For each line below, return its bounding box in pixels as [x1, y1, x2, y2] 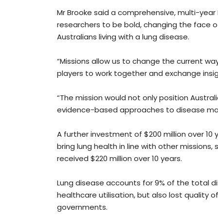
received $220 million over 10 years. [57, 153, 188, 164]
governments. [57, 202, 113, 213]
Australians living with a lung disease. [57, 32, 193, 42]
